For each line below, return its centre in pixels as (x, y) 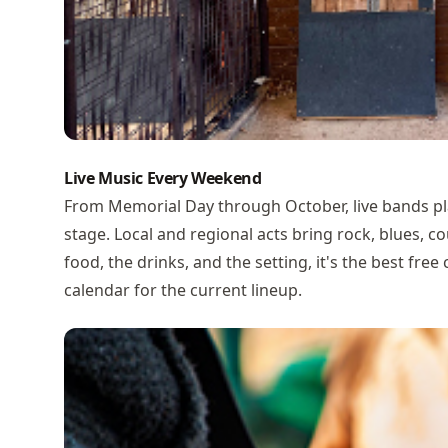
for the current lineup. (216, 289)
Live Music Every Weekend (163, 177)
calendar (97, 289)
